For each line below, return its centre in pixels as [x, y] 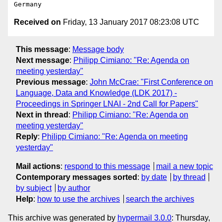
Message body [98, 49]
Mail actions [38, 166]
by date [154, 177]
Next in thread [42, 114]
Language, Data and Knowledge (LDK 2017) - [96, 93]
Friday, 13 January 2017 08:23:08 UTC [130, 22]
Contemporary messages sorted [77, 177]
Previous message [51, 82]
